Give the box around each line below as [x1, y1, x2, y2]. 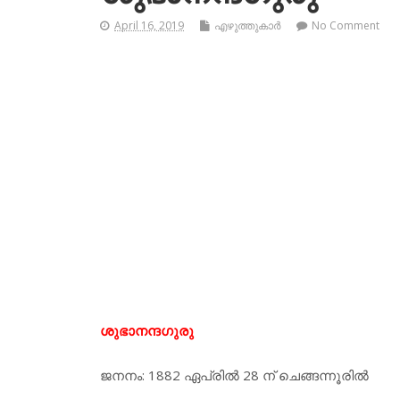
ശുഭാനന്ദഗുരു [100, 321, 194, 339]
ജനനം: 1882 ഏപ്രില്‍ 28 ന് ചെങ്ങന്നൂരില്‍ [100, 366, 369, 385]
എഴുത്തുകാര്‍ [214, 18, 280, 34]
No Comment [312, 18, 379, 34]
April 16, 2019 [114, 18, 184, 34]
